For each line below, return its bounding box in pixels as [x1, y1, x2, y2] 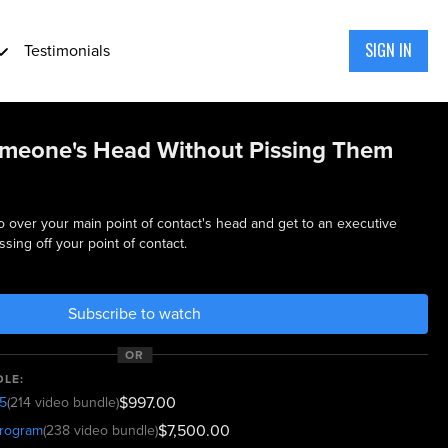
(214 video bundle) [7, 392, 120, 413]
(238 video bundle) [43, 420, 159, 441]
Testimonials [23, 39, 110, 62]
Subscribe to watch [68, 302, 202, 325]
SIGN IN [364, 38, 412, 62]
